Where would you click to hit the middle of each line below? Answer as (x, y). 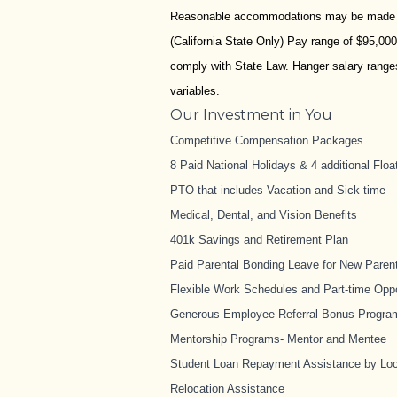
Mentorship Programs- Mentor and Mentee (278, 339)
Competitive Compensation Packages (267, 140)
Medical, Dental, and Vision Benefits (264, 214)
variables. (195, 90)
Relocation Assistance (227, 388)
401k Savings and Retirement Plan (259, 239)
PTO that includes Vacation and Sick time (278, 190)
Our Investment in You (251, 114)
